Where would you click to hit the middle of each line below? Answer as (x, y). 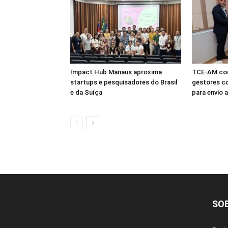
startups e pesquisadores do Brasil (124, 82)
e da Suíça (86, 93)
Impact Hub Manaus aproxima (116, 72)
